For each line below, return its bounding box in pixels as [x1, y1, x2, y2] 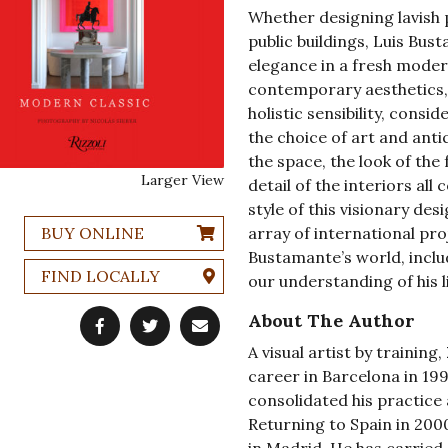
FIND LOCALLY [40, 266, 160, 287]
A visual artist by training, [247, 342, 446, 363]
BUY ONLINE [40, 223, 144, 244]
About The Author [247, 309, 415, 333]
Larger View [140, 170, 224, 189]
